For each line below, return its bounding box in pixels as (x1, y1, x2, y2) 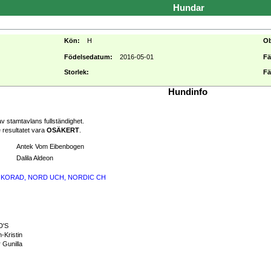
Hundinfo (168, 87, 208, 97)
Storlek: (64, 68, 89, 76)
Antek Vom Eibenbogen (16, 143, 84, 151)
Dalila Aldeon (16, 154, 53, 162)
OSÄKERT (47, 126, 79, 134)
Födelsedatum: (64, 53, 113, 60)
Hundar (172, 2, 204, 13)
